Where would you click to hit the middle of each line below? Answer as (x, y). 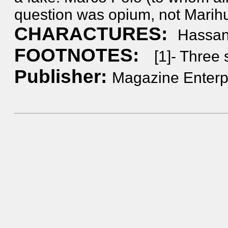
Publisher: (63, 77)
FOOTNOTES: (76, 55)
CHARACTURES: (91, 34)
